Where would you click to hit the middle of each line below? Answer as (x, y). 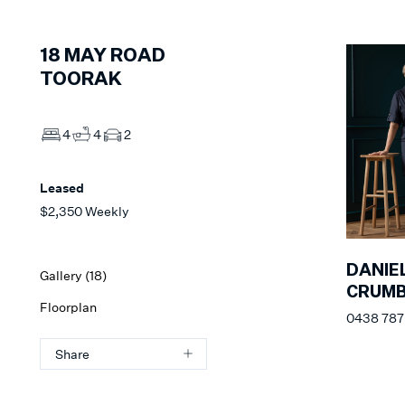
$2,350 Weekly (85, 211)
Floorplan (68, 306)
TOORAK (81, 79)
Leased (62, 187)
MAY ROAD (115, 56)
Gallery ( (65, 275)
